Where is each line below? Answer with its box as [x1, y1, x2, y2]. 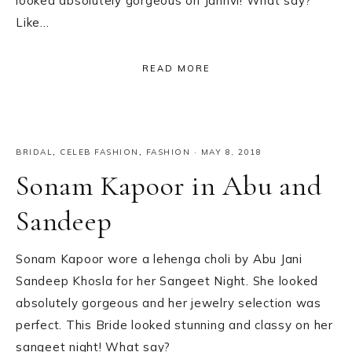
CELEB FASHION [60, 146, 139, 157]
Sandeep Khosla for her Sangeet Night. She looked [16, 273, 318, 288]
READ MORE [141, 62, 211, 74]
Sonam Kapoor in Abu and [16, 168, 322, 203]
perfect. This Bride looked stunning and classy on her [16, 317, 333, 332]
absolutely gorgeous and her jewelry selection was [16, 295, 321, 310]
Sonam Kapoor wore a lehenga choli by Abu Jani [16, 251, 302, 266]
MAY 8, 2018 [200, 146, 262, 157]
